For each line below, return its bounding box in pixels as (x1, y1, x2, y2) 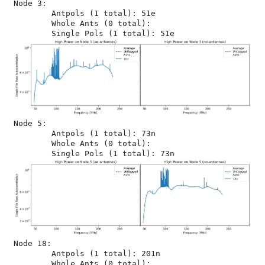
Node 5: (14, 119, 47, 128)
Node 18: (14, 239, 51, 248)
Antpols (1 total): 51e (14, 9, 51, 18)
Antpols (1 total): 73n (14, 129, 51, 138)
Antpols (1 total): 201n (14, 249, 51, 258)
